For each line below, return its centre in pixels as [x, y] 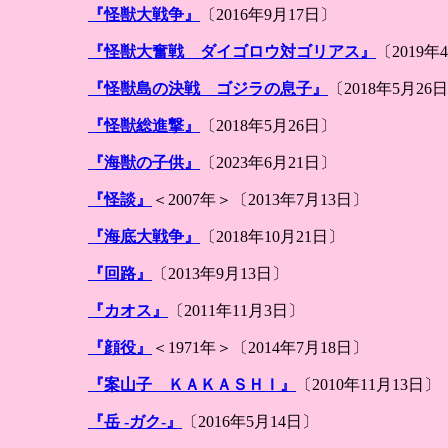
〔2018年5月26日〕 [268, 125]
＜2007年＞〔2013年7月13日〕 [260, 199]
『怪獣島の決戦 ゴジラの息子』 [208, 88]
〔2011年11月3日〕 [236, 310]
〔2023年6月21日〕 [268, 162]
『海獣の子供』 [144, 162]
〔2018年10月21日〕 [272, 236]
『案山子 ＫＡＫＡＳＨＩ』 [192, 384]
